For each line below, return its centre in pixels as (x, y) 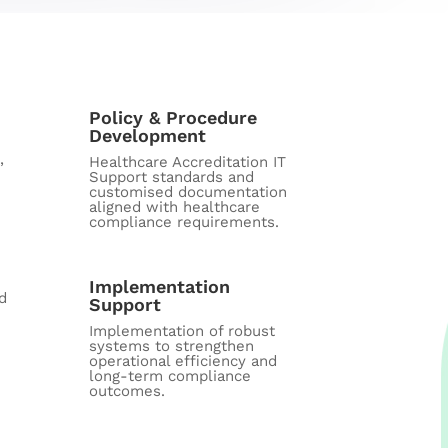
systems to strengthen (171, 346)
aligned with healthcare (174, 207)
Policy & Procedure (172, 118)
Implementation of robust (181, 331)
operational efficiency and (182, 361)
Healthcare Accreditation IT (187, 162)
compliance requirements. (183, 222)
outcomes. (126, 391)
